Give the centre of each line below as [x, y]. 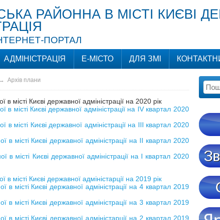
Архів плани [24, 80]
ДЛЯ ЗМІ [145, 59]
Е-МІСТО [97, 59]
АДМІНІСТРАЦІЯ [35, 59]
